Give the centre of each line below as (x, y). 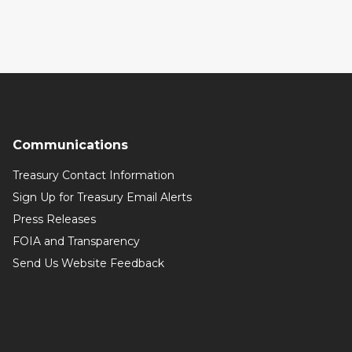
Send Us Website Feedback (88, 263)
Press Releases (54, 219)
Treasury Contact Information (93, 175)
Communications (70, 145)
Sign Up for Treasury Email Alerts (102, 197)
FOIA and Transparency (76, 241)
